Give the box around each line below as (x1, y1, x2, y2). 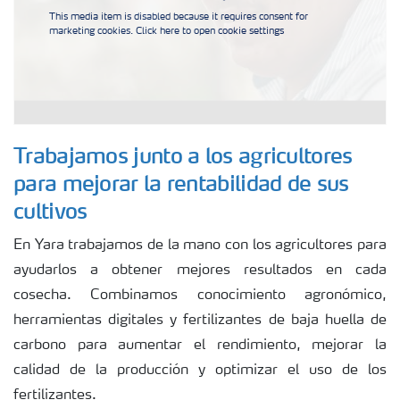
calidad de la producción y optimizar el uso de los (13, 363, 387, 379)
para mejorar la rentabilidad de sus (13, 169, 349, 197)
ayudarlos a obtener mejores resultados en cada (13, 263, 387, 279)
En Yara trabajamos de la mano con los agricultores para (13, 238, 387, 254)
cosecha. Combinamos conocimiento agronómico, (13, 288, 387, 304)
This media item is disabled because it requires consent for (49, 12, 308, 23)
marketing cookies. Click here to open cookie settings (49, 26, 284, 37)
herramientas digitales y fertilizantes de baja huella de (13, 313, 387, 329)
